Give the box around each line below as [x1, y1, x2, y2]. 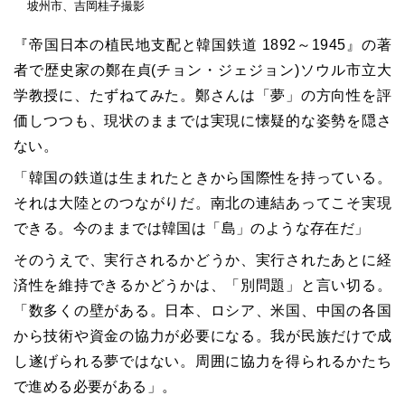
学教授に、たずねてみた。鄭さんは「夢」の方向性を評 [14, 87, 391, 103]
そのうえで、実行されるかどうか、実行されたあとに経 [14, 251, 391, 268]
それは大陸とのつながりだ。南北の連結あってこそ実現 [14, 194, 391, 211]
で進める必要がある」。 [14, 378, 177, 394]
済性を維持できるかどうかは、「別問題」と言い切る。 [14, 277, 391, 293]
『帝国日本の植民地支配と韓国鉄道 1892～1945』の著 [14, 36, 391, 52]
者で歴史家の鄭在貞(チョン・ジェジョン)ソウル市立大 [14, 61, 391, 78]
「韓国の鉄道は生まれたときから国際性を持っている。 [14, 169, 391, 185]
